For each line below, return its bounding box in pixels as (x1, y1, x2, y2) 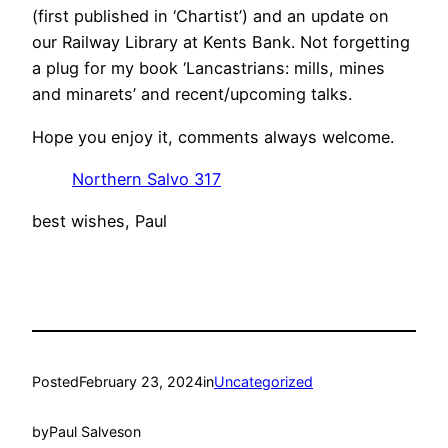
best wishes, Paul (32, 211, 167, 232)
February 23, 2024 (79, 372, 203, 390)
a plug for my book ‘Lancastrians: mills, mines (32, 58, 385, 79)
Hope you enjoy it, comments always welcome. (32, 126, 394, 147)
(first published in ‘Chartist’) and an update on (32, 6, 389, 27)
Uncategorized (214, 372, 313, 390)
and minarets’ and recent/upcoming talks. (32, 84, 352, 105)
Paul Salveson (49, 423, 141, 441)
